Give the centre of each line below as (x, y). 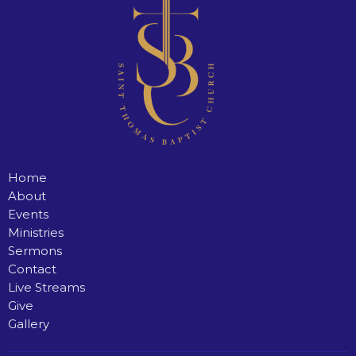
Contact (32, 269)
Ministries (36, 232)
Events (28, 214)
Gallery (29, 324)
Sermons (35, 251)
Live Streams (46, 287)
